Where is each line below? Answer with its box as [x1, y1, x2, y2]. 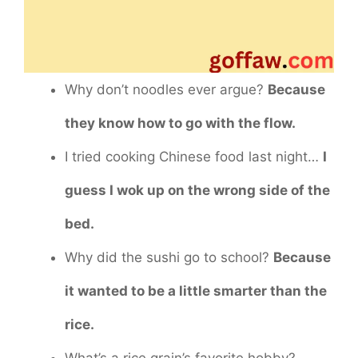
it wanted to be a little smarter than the [65, 282, 327, 299]
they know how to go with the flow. [65, 114, 296, 131]
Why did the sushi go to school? [65, 249, 273, 265]
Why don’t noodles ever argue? [65, 81, 268, 97]
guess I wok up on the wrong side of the [65, 181, 330, 198]
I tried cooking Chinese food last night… [65, 148, 323, 165]
